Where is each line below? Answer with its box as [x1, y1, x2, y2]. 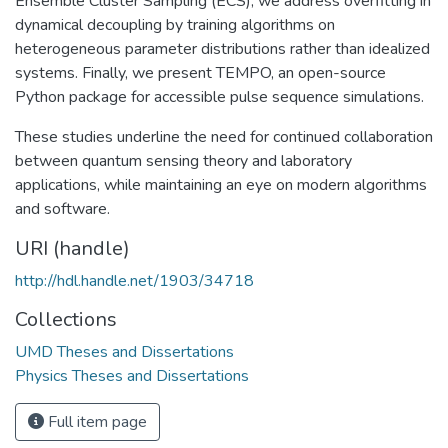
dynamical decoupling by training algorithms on [15, 13, 335, 36]
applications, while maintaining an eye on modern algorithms [15, 173, 427, 196]
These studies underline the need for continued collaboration [15, 125, 433, 148]
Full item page [44, 410, 147, 433]
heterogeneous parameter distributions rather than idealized [15, 37, 430, 60]
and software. [15, 197, 110, 220]
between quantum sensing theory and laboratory [15, 149, 352, 172]
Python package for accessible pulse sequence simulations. [15, 85, 424, 108]
